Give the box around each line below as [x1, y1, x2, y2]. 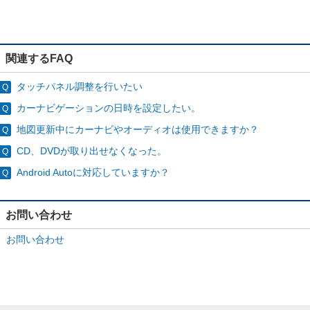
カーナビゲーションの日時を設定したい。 [17, 102, 201, 113]
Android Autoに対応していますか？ [17, 167, 170, 178]
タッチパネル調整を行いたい [17, 81, 143, 92]
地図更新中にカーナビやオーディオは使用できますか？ [17, 124, 259, 135]
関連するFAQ [6, 52, 73, 64]
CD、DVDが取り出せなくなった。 [17, 145, 167, 156]
